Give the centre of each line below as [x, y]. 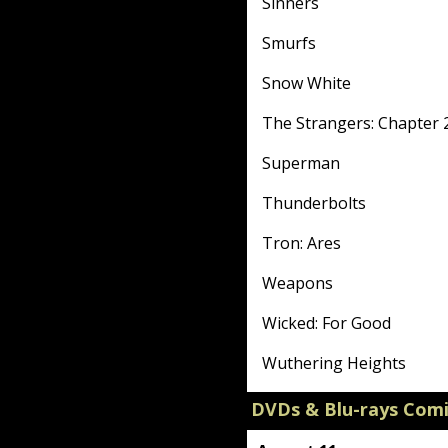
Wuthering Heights [334, 363]
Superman [301, 163]
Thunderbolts [314, 203]
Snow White [306, 83]
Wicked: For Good [326, 323]
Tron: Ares [301, 243]
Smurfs [289, 43]
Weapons [297, 283]
